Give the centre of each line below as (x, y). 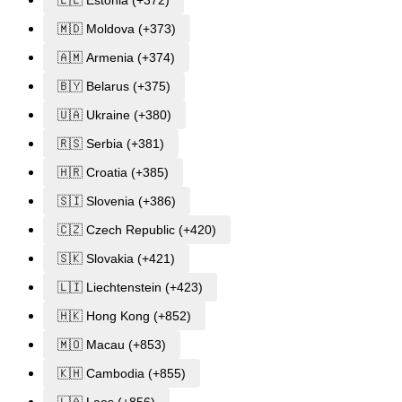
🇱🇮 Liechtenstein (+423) (130, 288)
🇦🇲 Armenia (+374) (116, 58)
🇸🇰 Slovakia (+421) (116, 259)
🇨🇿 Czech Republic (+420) (137, 230)
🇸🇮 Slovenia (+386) (117, 201)
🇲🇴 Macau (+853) (112, 345)
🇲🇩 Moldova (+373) (117, 29)
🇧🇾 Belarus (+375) (114, 87)
